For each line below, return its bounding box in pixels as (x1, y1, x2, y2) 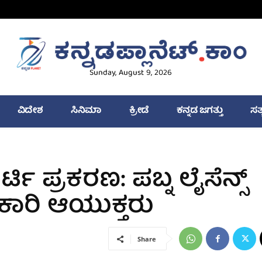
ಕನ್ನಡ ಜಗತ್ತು (176, 103, 222, 120)
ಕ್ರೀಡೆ (129, 103, 149, 120)
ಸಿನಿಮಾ (71, 103, 101, 120)
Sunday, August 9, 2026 (89, 66, 173, 81)
